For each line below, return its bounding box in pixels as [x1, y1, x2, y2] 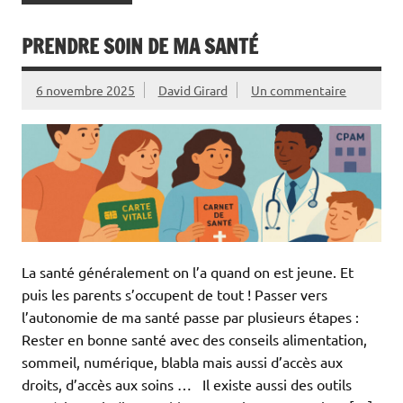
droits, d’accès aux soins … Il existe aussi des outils [22, 374, 352, 393]
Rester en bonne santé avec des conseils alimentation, [22, 329, 367, 348]
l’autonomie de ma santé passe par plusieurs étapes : [22, 307, 359, 326]
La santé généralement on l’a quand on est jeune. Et [22, 262, 354, 281]
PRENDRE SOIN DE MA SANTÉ [22, 32, 258, 61]
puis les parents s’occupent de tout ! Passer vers [22, 284, 327, 303]
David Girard [157, 82, 228, 99]
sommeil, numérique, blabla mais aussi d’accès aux [22, 352, 343, 371]
